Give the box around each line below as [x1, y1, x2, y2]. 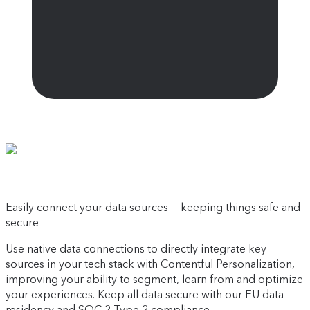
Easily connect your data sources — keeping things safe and [6, 201, 300, 215]
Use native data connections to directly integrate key [6, 242, 266, 256]
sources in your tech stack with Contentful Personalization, [6, 257, 295, 271]
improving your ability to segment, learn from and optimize [6, 273, 303, 286]
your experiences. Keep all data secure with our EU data [6, 288, 284, 302]
